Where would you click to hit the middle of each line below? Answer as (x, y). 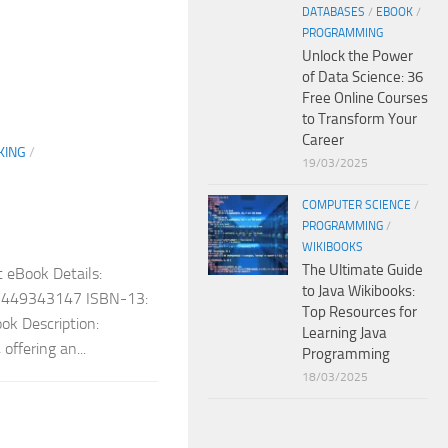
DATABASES (333, 11)
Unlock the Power (357, 55)
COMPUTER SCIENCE (356, 204)
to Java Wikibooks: (358, 290)
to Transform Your (359, 118)
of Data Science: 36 (362, 76)
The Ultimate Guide (362, 269)
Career (323, 139)
